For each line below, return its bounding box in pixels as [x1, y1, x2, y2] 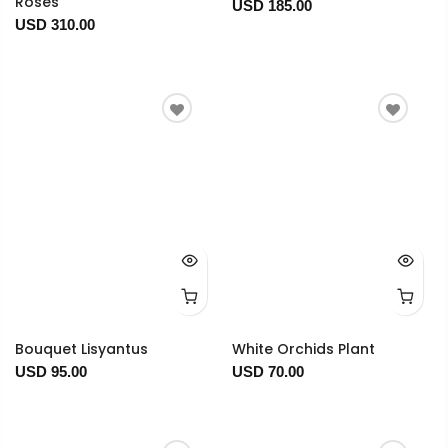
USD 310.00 [15, 16, 95, 34]
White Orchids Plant [231, 339, 375, 360]
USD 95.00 [15, 363, 87, 381]
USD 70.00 [231, 363, 304, 381]
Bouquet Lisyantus [15, 339, 148, 360]
